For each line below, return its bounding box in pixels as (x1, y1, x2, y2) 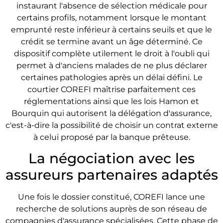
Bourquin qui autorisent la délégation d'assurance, (11, 108, 212, 118)
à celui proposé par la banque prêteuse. (33, 132, 190, 142)
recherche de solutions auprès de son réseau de (16, 204, 207, 214)
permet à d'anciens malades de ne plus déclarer (16, 60, 207, 70)
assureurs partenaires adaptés (5, 166, 218, 184)
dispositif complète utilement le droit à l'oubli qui (13, 48, 210, 58)
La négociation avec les (28, 150, 195, 167)
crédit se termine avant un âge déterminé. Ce (20, 36, 203, 46)
